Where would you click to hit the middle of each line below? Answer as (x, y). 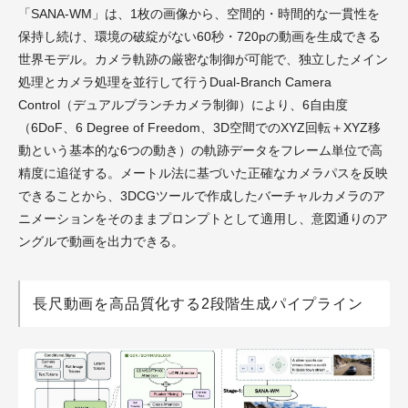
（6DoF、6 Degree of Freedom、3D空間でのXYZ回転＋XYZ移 (199, 127)
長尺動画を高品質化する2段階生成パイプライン (198, 303)
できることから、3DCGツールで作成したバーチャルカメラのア (202, 195)
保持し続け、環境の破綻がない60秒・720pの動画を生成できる (199, 36)
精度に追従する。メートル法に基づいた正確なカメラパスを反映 (203, 173)
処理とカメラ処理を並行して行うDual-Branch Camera (175, 82)
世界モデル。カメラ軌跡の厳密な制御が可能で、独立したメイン (203, 59)
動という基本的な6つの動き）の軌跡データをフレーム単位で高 (200, 150)
